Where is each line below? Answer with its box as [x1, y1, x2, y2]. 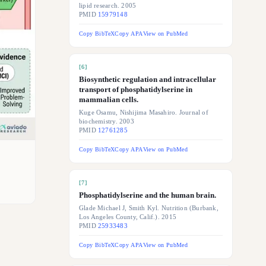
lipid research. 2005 [79, 2, 137, 9]
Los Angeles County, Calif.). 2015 [79, 214, 176, 220]
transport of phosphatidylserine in [79, 85, 192, 94]
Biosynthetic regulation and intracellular [79, 75, 216, 84]
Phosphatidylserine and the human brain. [79, 191, 216, 199]
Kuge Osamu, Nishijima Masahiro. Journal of [79, 109, 208, 116]
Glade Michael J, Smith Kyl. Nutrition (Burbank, [79, 205, 218, 211]
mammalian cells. [79, 95, 138, 104]
